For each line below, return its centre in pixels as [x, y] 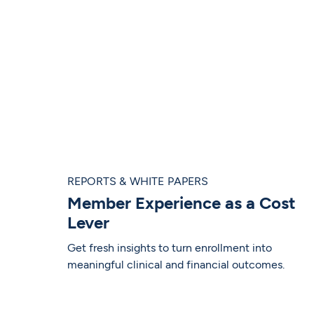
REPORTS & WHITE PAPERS [138, 182]
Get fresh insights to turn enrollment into [169, 248]
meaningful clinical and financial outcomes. [176, 265]
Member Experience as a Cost [181, 203]
